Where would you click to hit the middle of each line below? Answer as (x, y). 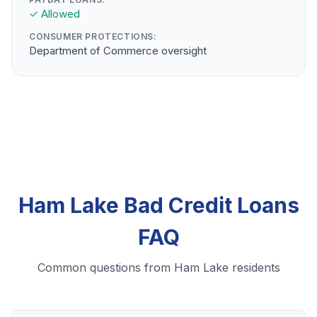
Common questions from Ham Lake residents (158, 268)
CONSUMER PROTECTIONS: (93, 37)
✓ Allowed (54, 14)
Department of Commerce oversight (118, 51)
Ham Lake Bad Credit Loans (158, 206)
